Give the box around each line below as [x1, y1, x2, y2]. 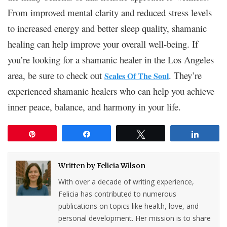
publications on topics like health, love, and [58, 201, 199, 211]
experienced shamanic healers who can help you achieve [8, 84, 214, 97]
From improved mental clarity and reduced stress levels [8, 6, 212, 19]
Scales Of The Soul [104, 69, 169, 82]
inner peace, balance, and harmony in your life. [8, 100, 181, 113]
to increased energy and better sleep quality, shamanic [8, 21, 207, 34]
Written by [58, 161, 97, 170]
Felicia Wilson [97, 161, 146, 170]
